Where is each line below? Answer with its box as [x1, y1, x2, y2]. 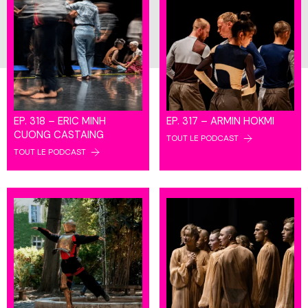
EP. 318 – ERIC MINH [14, 113, 106, 128]
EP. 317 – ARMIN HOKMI [166, 113, 274, 128]
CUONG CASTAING [14, 127, 104, 142]
